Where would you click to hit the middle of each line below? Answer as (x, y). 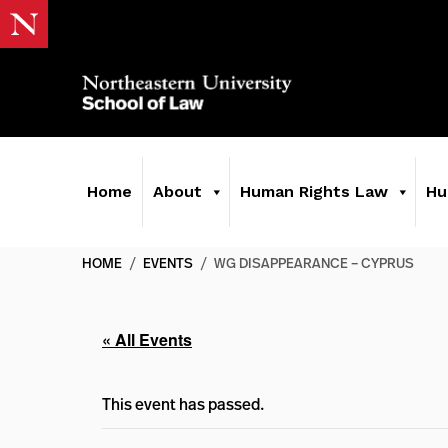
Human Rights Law (314, 191)
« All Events (147, 339)
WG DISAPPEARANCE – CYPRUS (314, 262)
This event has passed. (183, 404)
